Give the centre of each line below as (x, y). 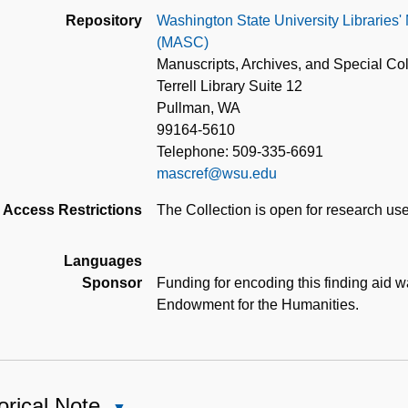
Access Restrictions (72, 210)
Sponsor (112, 283)
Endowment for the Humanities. (258, 305)
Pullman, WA (199, 108)
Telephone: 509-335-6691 (240, 152)
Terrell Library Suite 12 (229, 87)
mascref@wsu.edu (217, 174)
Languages (103, 261)
